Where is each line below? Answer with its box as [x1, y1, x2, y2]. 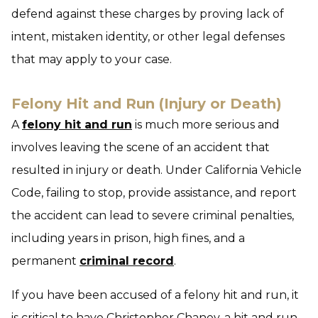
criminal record [79, 254, 174, 268]
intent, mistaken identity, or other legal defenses [11, 30, 285, 43]
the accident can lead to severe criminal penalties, [11, 209, 294, 222]
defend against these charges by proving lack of [11, 7, 284, 21]
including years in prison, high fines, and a [11, 231, 245, 245]
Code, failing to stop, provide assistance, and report [11, 186, 297, 199]
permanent [11, 254, 79, 268]
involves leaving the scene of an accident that [11, 141, 270, 154]
